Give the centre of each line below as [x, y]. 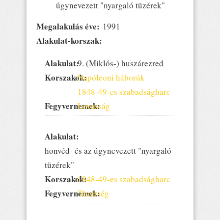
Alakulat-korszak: [71, 41]
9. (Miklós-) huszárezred [120, 63]
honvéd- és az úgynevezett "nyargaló [108, 151]
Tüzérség [93, 193]
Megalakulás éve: [69, 26]
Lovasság [94, 106]
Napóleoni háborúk [111, 77]
